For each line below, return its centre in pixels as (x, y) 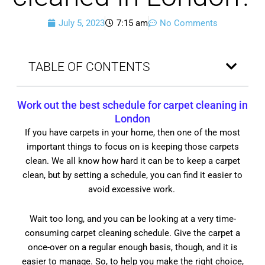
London (132, 118)
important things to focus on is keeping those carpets (132, 146)
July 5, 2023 (82, 23)
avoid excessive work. (132, 189)
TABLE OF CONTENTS (89, 67)
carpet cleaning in (206, 105)
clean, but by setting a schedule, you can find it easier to (132, 175)
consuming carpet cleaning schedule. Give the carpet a (132, 233)
